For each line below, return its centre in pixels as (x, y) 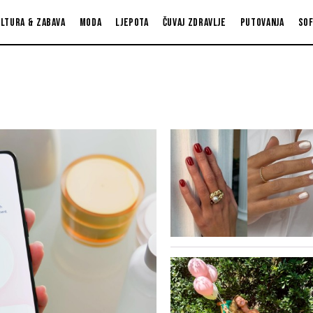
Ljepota (132, 22)
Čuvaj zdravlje (194, 22)
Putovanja (262, 22)
